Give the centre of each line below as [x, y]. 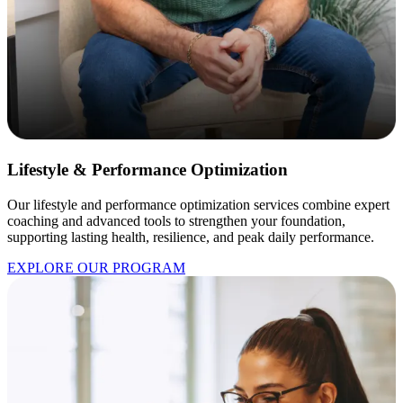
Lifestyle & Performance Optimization [148, 169]
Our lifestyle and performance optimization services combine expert [198, 204]
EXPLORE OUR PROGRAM [96, 267]
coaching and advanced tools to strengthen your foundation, [176, 220]
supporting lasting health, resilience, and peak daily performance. [191, 237]
